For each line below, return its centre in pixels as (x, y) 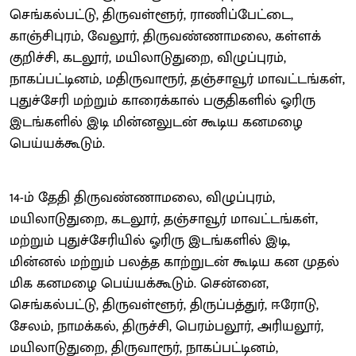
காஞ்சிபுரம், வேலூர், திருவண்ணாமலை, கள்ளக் (165, 36)
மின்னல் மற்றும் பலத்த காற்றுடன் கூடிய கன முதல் (174, 262)
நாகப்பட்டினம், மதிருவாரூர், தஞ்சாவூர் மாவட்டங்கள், (177, 79)
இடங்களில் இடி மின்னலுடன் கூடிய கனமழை (156, 122)
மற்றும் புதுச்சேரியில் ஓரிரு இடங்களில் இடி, (150, 240)
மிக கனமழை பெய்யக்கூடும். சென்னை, (139, 283)
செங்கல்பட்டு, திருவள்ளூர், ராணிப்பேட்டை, (151, 15)
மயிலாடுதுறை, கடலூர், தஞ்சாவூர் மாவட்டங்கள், (164, 219)
